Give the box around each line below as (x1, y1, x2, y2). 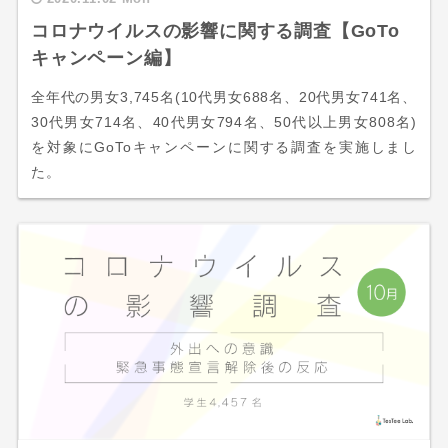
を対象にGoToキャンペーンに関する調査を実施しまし (30, 139, 418, 156)
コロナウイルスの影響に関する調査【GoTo (30, 21, 400, 42)
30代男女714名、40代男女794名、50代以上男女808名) (30, 114, 418, 131)
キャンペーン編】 (30, 48, 182, 69)
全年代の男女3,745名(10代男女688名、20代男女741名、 (30, 89, 418, 106)
